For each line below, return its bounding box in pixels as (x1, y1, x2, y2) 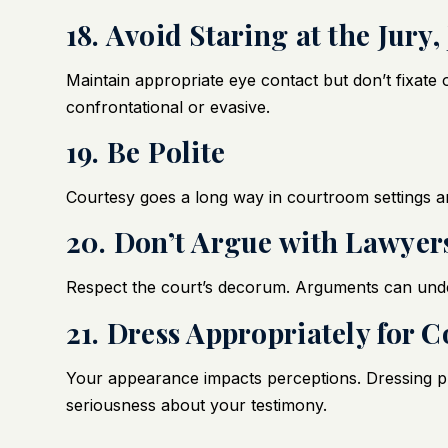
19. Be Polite (65, 133, 226, 171)
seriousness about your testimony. (65, 394, 327, 415)
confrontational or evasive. (65, 96, 270, 117)
